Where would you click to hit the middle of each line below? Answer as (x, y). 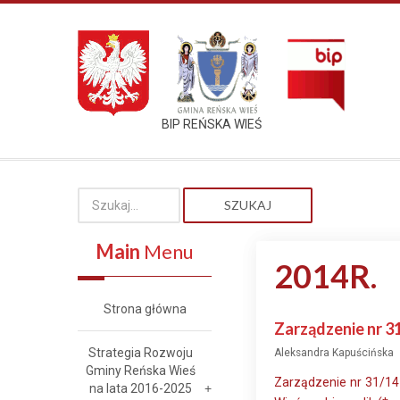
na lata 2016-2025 (140, 388)
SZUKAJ (248, 205)
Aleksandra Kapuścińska (334, 353)
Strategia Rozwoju (140, 353)
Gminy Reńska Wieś (140, 371)
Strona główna (145, 309)
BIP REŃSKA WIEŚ (212, 124)
